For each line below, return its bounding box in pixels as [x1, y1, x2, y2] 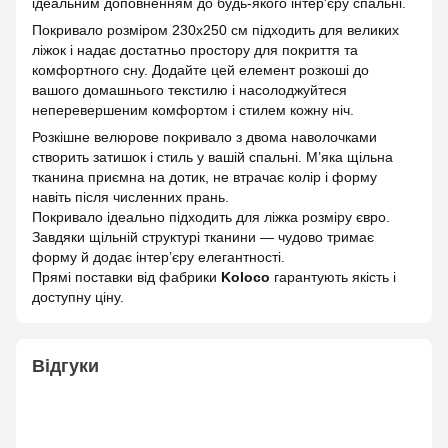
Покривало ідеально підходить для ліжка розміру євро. [32, 209, 390, 225]
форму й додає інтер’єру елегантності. [32, 249, 285, 265]
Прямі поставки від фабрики [32, 269, 221, 285]
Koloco [221, 269, 270, 285]
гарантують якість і [270, 269, 396, 285]
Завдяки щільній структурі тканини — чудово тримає [32, 229, 374, 245]
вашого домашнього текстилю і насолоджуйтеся [32, 82, 347, 98]
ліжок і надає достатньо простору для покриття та [32, 42, 358, 58]
